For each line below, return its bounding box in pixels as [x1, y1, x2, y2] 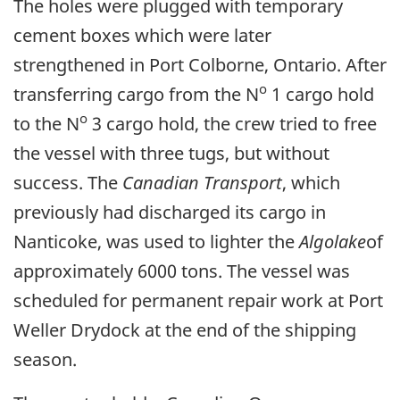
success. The [13, 170, 122, 195]
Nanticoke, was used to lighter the [13, 229, 299, 254]
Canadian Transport [122, 170, 282, 195]
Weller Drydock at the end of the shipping [13, 317, 356, 342]
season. [13, 346, 77, 371]
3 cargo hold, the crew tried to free [87, 111, 377, 136]
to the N [13, 111, 79, 136]
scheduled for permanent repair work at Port [13, 287, 383, 312]
